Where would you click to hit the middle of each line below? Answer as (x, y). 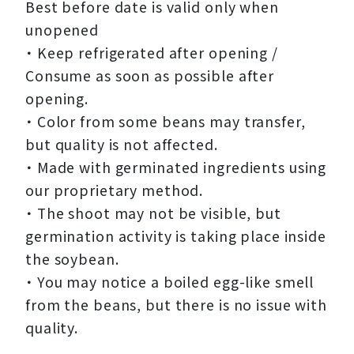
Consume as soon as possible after (150, 76)
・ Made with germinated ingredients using (176, 168)
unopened (62, 30)
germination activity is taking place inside (176, 236)
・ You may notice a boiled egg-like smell (170, 282)
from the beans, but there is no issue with (176, 305)
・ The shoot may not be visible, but (153, 213)
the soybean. (72, 259)
